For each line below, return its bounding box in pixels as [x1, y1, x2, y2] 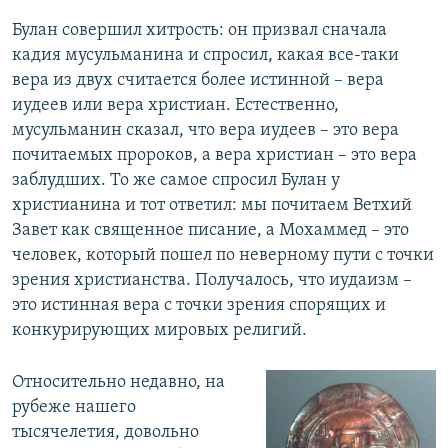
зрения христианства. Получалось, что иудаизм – [12, 271, 412, 291]
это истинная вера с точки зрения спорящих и [12, 296, 386, 316]
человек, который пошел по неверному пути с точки [12, 246, 434, 266]
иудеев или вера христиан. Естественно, [12, 96, 339, 116]
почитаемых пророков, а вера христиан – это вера [12, 146, 417, 166]
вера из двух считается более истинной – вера [12, 71, 384, 91]
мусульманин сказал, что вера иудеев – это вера [12, 121, 399, 141]
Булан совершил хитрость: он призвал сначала [12, 21, 387, 41]
